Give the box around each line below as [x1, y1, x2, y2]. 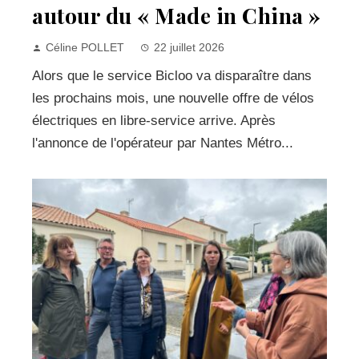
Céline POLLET [46, 41, 124, 54]
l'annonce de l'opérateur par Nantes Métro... [32, 135, 293, 151]
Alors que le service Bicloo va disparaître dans [32, 67, 312, 83]
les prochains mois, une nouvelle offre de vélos [32, 90, 314, 106]
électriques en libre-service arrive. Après [32, 112, 276, 128]
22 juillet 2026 [154, 41, 224, 54]
